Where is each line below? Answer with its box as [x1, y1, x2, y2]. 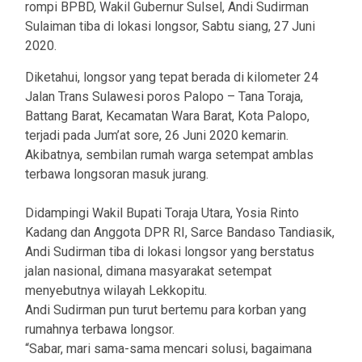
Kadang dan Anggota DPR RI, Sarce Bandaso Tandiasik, [25, 225, 335, 241]
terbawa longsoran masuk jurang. [25, 166, 208, 183]
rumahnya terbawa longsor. [25, 322, 175, 338]
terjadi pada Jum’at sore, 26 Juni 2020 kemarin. [25, 128, 288, 144]
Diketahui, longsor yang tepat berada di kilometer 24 [25, 69, 318, 86]
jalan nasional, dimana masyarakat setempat [25, 263, 271, 280]
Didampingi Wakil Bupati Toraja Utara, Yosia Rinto [25, 205, 299, 221]
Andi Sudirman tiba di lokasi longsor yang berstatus [25, 244, 314, 260]
